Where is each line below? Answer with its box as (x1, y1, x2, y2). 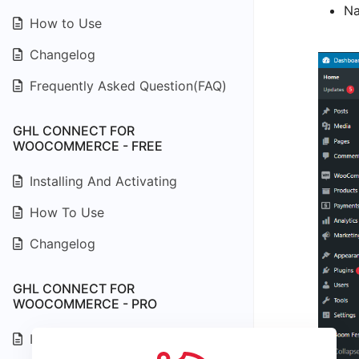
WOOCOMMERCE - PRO (13, 296, 157, 312)
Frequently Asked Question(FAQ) (26, 78, 227, 94)
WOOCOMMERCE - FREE (13, 138, 163, 154)
